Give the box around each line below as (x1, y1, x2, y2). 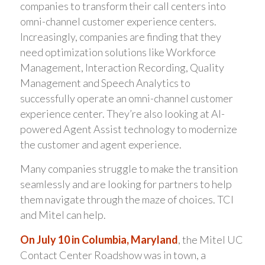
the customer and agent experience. (20, 137, 182, 151)
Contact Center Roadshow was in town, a (20, 248, 206, 261)
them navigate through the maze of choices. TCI (20, 193, 234, 206)
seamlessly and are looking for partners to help (20, 177, 232, 191)
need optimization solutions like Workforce (20, 45, 216, 59)
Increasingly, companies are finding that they (20, 30, 221, 43)
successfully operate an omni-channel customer (20, 91, 233, 105)
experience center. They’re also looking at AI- (20, 106, 225, 120)
